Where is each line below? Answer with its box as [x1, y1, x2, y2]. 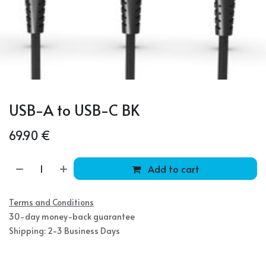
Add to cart [145, 162, 199, 175]
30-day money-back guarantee [9, 211, 135, 222]
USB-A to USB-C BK [9, 100, 140, 120]
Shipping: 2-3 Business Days [9, 225, 120, 236]
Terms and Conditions [9, 197, 94, 208]
